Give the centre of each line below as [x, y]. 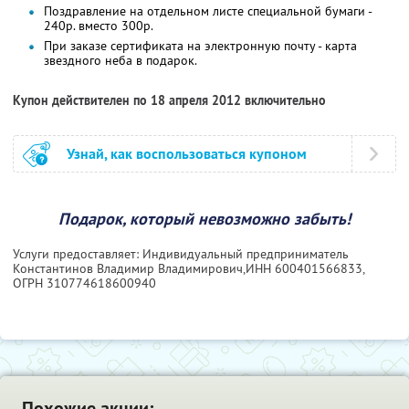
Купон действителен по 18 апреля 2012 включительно [169, 100]
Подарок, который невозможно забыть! [204, 218]
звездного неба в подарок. [121, 60]
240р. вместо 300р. [99, 25]
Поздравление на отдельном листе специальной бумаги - [208, 10]
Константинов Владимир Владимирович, [129, 268]
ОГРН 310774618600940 [84, 283]
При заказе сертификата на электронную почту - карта [200, 45]
